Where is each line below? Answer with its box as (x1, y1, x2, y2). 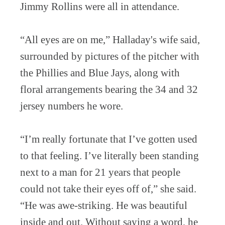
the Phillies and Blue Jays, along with (20, 66, 180, 79)
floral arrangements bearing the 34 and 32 (20, 83, 198, 95)
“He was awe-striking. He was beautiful (20, 199, 187, 211)
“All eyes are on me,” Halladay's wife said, (20, 33, 200, 46)
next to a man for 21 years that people (20, 166, 180, 178)
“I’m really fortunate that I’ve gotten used (20, 133, 197, 145)
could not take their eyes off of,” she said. (20, 182, 196, 195)
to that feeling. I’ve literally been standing (20, 149, 199, 162)
